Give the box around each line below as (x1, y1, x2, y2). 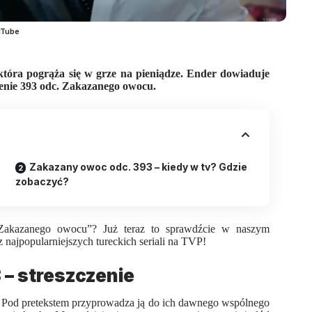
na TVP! (168, 235, 207, 247)
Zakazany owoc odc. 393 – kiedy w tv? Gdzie (29, 160, 248, 173)
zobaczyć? (15, 175, 70, 187)
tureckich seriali (96, 235, 169, 247)
